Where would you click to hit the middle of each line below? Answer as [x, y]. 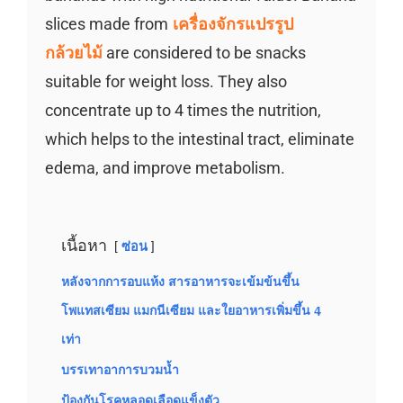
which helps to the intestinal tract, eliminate [199, 139]
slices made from [106, 24]
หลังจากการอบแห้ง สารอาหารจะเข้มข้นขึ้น [180, 282]
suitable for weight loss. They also [166, 81]
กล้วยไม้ [73, 53]
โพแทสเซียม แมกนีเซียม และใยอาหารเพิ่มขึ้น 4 [191, 310]
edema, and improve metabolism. [165, 168]
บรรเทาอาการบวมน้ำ [120, 370]
